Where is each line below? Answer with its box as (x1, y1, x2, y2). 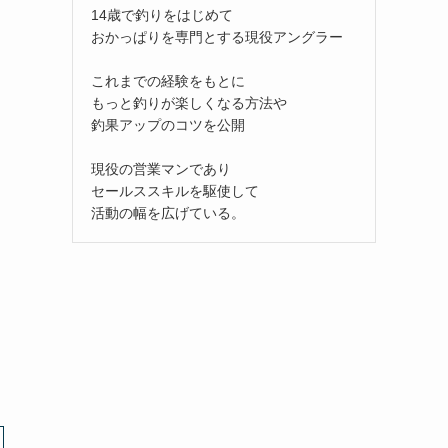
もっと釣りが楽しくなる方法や (91, 95, 287, 112)
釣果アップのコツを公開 (91, 117, 245, 134)
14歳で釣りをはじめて (91, 7, 233, 24)
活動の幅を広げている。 (91, 205, 245, 222)
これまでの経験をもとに (91, 73, 245, 90)
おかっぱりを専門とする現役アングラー (91, 29, 343, 46)
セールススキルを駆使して (91, 183, 259, 200)
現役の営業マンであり (91, 161, 231, 178)
